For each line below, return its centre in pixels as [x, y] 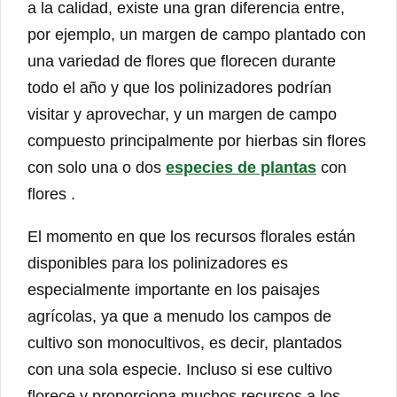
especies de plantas [241, 167]
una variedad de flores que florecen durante [182, 61]
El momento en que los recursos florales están [191, 236]
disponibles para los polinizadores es [158, 263]
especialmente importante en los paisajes [174, 289]
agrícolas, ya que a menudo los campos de [179, 316]
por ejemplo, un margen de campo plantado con [197, 34]
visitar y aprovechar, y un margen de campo [182, 114]
